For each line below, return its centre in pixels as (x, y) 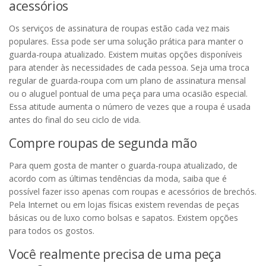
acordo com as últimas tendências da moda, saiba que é (118, 179)
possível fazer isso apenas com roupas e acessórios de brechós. (133, 192)
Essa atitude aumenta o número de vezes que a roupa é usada (130, 107)
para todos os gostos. (52, 231)
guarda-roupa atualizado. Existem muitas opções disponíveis (126, 55)
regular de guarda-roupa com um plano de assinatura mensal (127, 81)
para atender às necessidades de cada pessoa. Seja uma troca (129, 68)
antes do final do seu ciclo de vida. (75, 120)
